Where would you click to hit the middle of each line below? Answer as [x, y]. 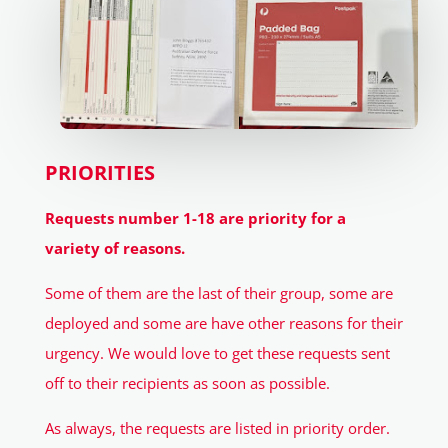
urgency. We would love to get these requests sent [217, 353]
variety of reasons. [114, 248]
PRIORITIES [99, 173]
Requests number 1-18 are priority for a [195, 218]
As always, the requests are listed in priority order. [217, 428]
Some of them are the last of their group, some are [218, 293]
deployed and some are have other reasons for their [223, 323]
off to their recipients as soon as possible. [187, 383]
